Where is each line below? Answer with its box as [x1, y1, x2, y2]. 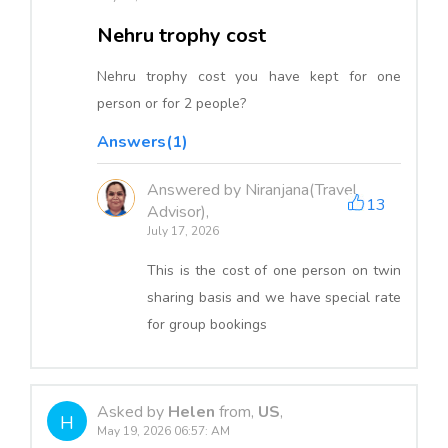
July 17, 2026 [147, 223, 219, 240]
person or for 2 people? [97, 94, 246, 114]
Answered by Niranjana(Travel [147, 179, 357, 202]
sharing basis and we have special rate [147, 288, 401, 308]
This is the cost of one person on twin [147, 261, 401, 281]
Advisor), [147, 201, 209, 224]
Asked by [97, 401, 168, 424]
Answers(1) [97, 131, 188, 154]
